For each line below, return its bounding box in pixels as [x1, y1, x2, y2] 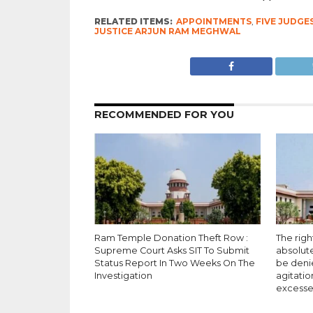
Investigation [94, 270, 152, 281]
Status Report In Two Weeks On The [94, 258, 255, 268]
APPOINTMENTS [175, 16, 252, 27]
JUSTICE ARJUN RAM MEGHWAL [94, 26, 241, 36]
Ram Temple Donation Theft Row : [94, 233, 248, 243]
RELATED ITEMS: [94, 16, 173, 27]
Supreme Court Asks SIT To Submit [94, 245, 249, 256]
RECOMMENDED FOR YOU [94, 108, 234, 121]
